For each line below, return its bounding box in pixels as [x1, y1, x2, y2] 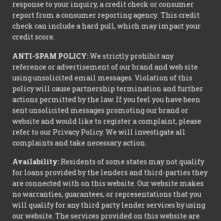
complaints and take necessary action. [12, 138, 147, 147]
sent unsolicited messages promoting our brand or [12, 105, 188, 115]
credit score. [12, 32, 55, 41]
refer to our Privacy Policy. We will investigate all [12, 127, 185, 137]
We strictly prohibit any [88, 51, 174, 61]
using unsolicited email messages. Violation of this [12, 73, 192, 82]
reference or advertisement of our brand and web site [12, 62, 198, 72]
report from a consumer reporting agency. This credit [12, 10, 200, 20]
